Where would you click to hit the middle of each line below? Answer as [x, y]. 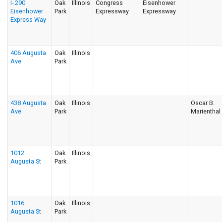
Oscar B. [203, 103]
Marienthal [206, 111]
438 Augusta [28, 103]
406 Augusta [28, 53]
